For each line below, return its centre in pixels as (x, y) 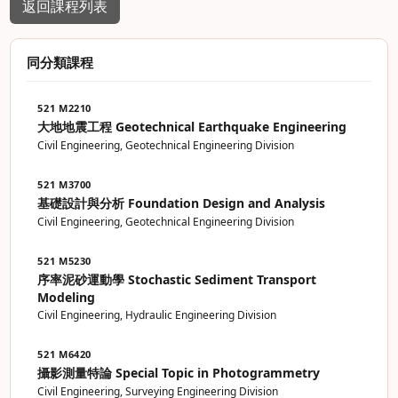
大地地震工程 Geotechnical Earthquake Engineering (192, 127)
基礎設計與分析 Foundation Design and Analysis (182, 203)
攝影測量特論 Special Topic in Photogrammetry (179, 373)
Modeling (67, 297)
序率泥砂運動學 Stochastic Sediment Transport (177, 279)
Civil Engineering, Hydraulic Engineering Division (157, 315)
